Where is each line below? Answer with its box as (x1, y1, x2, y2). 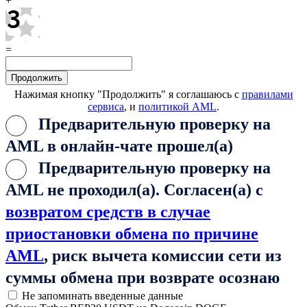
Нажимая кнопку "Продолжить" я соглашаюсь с (14, 88, 242, 100)
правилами (241, 88, 293, 100)
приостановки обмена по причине (5, 224, 258, 243)
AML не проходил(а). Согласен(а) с (5, 180, 263, 199)
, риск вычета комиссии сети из (44, 246, 282, 265)
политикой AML (138, 100, 217, 112)
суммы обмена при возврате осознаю (5, 268, 280, 286)
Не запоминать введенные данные (19, 289, 183, 302)
